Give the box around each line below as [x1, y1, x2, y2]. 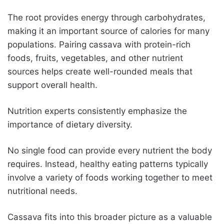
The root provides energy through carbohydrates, [7, 12, 205, 22]
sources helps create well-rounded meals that [7, 66, 192, 76]
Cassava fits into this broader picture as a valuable [7, 211, 212, 222]
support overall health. [7, 79, 97, 90]
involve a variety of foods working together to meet [7, 172, 212, 182]
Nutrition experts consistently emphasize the [7, 105, 187, 116]
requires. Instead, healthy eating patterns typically [7, 158, 208, 169]
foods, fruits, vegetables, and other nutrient [7, 52, 183, 63]
